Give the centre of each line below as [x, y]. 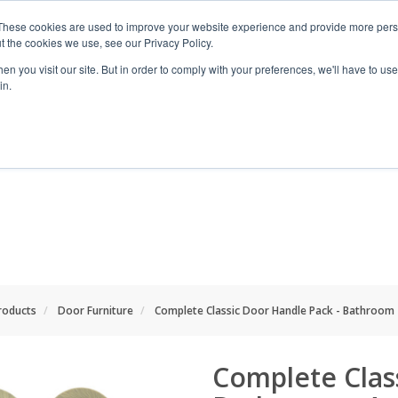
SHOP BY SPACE [214, 148]
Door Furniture [96, 310]
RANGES [70, 148]
